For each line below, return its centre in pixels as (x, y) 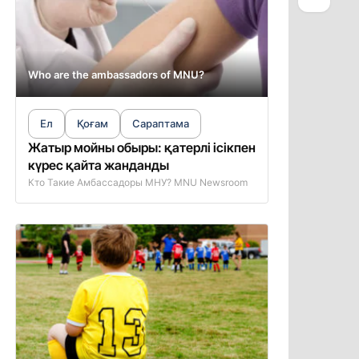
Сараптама (160, 123)
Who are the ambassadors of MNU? (116, 75)
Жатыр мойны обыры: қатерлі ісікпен (141, 147)
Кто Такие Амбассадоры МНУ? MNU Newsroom (137, 182)
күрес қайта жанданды (98, 165)
